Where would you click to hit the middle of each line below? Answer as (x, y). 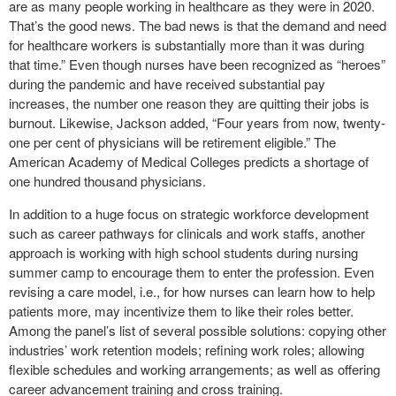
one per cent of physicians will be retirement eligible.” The (172, 142)
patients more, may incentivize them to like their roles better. (181, 311)
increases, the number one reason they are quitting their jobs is (189, 103)
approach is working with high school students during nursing (183, 252)
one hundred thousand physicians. (107, 181)
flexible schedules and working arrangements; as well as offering (194, 369)
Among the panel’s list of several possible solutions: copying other (198, 330)
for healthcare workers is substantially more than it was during (187, 45)
